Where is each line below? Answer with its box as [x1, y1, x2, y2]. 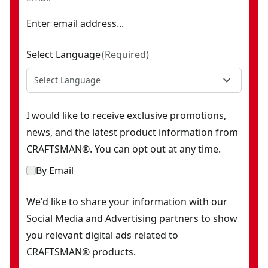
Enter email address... [26, 17, 124, 30]
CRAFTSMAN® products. [26, 245, 136, 258]
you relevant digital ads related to [26, 229, 178, 242]
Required [105, 48, 146, 61]
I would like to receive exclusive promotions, [26, 109, 226, 122]
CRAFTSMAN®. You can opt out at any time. [26, 142, 221, 156]
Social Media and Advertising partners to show [26, 212, 237, 225]
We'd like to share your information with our [26, 195, 227, 208]
